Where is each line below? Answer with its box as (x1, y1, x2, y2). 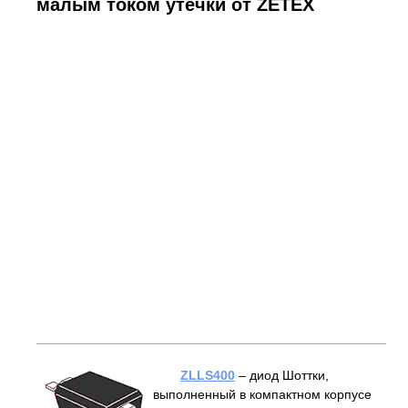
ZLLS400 (180, 367, 235, 382)
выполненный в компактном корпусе (153, 386, 372, 402)
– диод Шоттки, (235, 367, 329, 382)
